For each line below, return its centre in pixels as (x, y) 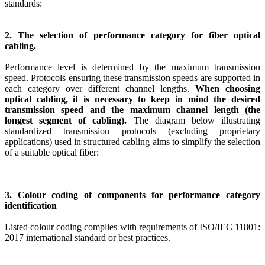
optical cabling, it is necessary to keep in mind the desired (132, 99)
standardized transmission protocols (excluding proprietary (132, 131)
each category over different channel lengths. (100, 89)
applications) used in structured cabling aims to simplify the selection (132, 142)
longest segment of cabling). (66, 121)
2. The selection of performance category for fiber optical (132, 35)
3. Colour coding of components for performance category (132, 195)
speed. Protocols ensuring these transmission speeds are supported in (132, 78)
